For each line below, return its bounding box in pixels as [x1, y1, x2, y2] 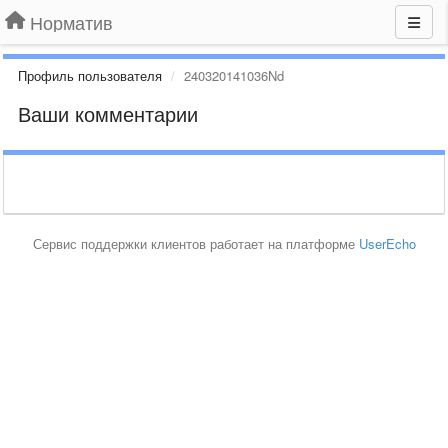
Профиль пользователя [18, 66, 162, 85]
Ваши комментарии [18, 99, 198, 128]
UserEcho [358, 234, 416, 253]
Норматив [30, 9, 113, 35]
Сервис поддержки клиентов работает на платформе [32, 234, 359, 253]
